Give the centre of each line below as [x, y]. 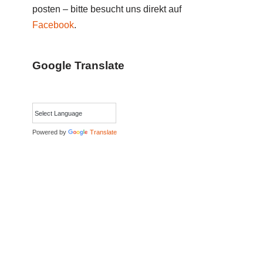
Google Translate [78, 65]
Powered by [50, 132]
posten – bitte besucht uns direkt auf [107, 9]
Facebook [53, 25]
